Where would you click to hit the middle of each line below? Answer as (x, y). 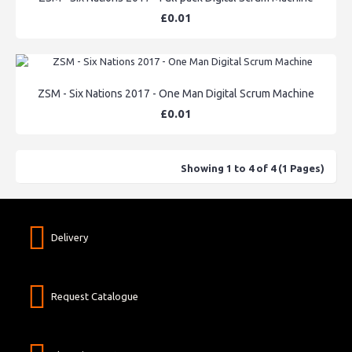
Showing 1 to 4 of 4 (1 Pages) (253, 168)
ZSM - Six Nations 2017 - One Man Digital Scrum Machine (176, 93)
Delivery (70, 237)
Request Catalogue (95, 296)
